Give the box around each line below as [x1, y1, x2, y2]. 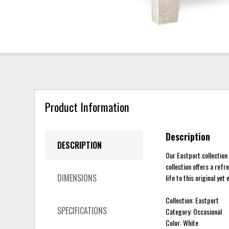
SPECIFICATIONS [57, 204, 107, 217]
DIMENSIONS [57, 171, 97, 184]
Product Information [45, 98, 130, 116]
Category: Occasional [166, 205, 222, 217]
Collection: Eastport [166, 194, 219, 205]
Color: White [166, 217, 199, 228]
